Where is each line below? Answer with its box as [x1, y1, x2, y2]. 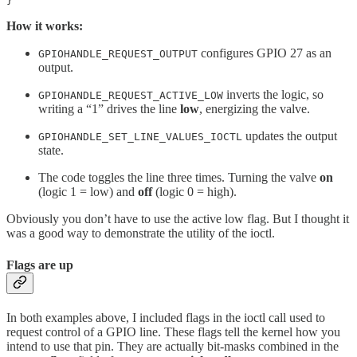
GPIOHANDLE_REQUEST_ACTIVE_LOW [38, 89, 223, 102]
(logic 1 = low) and [38, 185, 138, 199]
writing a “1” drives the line [38, 102, 180, 116]
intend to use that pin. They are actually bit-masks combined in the [6, 339, 339, 353]
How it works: [6, 19, 83, 33]
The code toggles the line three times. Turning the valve [38, 171, 320, 185]
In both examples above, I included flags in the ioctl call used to [6, 310, 325, 324]
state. [38, 143, 64, 158]
